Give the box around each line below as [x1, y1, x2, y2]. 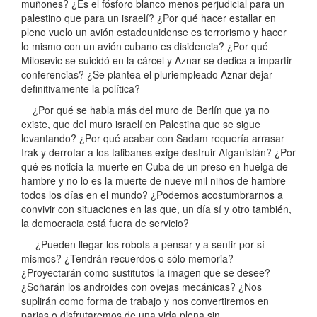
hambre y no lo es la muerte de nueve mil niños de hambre [21, 173, 286, 188]
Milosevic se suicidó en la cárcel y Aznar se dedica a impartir [21, 53, 292, 68]
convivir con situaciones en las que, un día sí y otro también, [21, 202, 292, 217]
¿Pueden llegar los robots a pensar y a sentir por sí [21, 237, 265, 252]
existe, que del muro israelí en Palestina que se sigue [21, 117, 260, 132]
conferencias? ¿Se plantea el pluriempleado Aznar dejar [21, 67, 272, 82]
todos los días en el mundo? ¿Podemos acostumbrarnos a [21, 188, 283, 202]
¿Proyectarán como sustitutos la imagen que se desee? [21, 265, 270, 280]
